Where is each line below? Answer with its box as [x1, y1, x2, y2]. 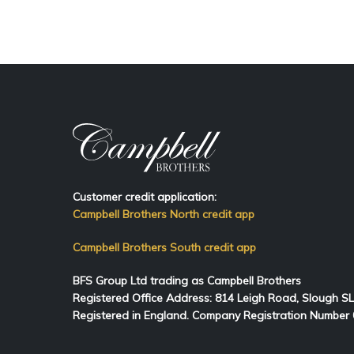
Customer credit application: [73, 190, 217, 205]
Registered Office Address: [73, 291, 215, 306]
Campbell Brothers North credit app [73, 207, 254, 222]
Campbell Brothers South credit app [73, 240, 256, 255]
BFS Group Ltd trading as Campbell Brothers [73, 273, 301, 288]
